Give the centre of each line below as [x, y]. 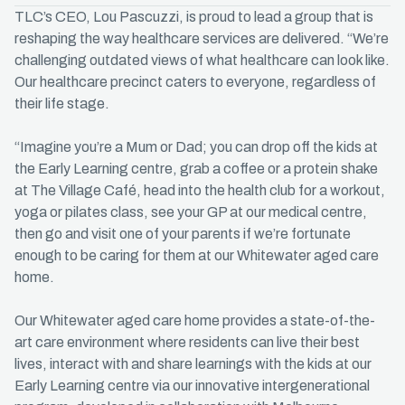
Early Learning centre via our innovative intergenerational [192, 386]
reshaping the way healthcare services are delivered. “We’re [202, 38]
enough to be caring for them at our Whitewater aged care [197, 255]
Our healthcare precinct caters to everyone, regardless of [195, 82]
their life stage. [62, 104]
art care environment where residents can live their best [187, 342]
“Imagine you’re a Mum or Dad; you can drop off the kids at [196, 147]
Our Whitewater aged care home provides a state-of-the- [195, 320]
